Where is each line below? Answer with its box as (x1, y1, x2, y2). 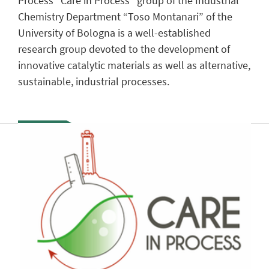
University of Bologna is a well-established (18, 26, 211, 40)
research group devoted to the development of (18, 42, 230, 56)
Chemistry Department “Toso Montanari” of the (18, 10, 232, 24)
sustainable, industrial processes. (18, 74, 169, 89)
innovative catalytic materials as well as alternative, (18, 58, 250, 73)
